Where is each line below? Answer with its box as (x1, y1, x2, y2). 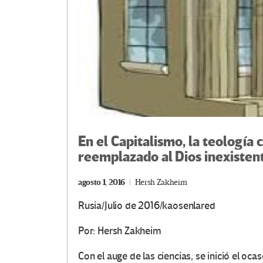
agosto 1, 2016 (78, 177, 126, 187)
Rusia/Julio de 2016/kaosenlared (78, 199, 215, 212)
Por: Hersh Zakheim (78, 224, 161, 237)
